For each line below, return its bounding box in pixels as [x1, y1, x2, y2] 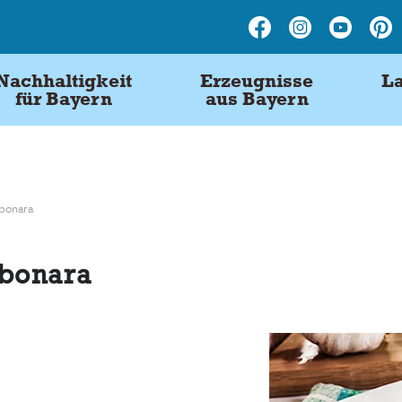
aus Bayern [205, 87, 309, 109]
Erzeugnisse [200, 69, 313, 92]
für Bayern [14, 87, 112, 109]
